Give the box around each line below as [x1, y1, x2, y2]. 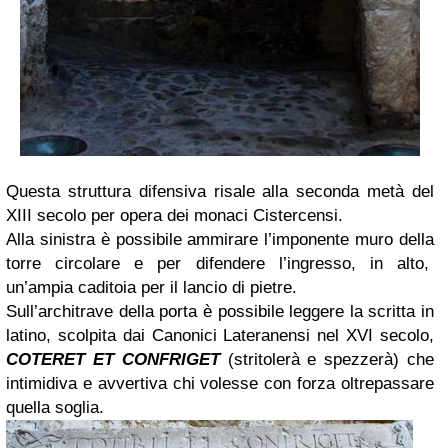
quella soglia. [6, 397, 104, 417]
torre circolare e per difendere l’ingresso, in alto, [6, 253, 429, 273]
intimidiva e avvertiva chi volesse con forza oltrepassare [6, 373, 434, 393]
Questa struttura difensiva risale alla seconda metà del [6, 181, 434, 201]
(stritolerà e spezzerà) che [219, 349, 435, 369]
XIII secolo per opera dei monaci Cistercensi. [6, 205, 343, 225]
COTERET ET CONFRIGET [6, 349, 220, 369]
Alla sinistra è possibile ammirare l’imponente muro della [6, 229, 434, 249]
